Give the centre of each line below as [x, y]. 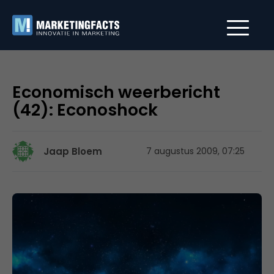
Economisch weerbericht [116, 92]
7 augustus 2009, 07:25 [195, 151]
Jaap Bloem [73, 151]
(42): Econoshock [85, 110]
